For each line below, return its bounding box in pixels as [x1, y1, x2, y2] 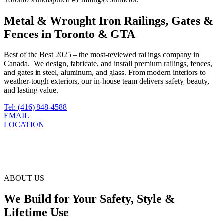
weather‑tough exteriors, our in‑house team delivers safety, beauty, [4, 77, 209, 86]
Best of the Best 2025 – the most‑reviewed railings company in [4, 50, 199, 59]
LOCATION [4, 120, 44, 129]
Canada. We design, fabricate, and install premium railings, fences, [4, 59, 212, 68]
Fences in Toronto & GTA [4, 27, 135, 40]
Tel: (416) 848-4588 [4, 103, 67, 111]
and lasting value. [4, 86, 58, 95]
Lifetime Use [4, 206, 69, 219]
